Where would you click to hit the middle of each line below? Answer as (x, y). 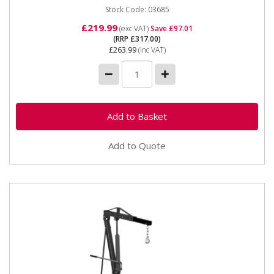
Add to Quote (137, 145)
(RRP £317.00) (137, 39)
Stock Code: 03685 (137, 9)
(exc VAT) (134, 28)
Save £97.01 (172, 28)
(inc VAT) (151, 50)
